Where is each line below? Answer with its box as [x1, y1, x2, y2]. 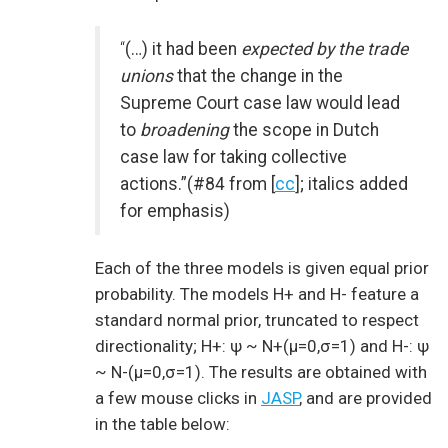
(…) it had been [125, 39, 241, 60]
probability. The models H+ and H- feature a [95, 284, 419, 305]
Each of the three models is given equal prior [95, 258, 429, 279]
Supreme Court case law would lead [120, 93, 400, 114]
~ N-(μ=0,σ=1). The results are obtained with [95, 362, 427, 383]
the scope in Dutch [229, 120, 379, 141]
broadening [140, 120, 229, 141]
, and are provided [299, 388, 432, 409]
